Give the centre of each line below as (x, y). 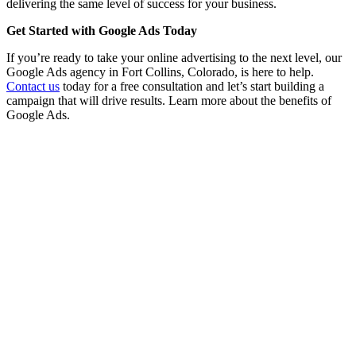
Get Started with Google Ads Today (102, 31)
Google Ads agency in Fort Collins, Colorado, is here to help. (160, 72)
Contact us (33, 87)
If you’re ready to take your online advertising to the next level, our (174, 58)
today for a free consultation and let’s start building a (192, 87)
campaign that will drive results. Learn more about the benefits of (169, 101)
